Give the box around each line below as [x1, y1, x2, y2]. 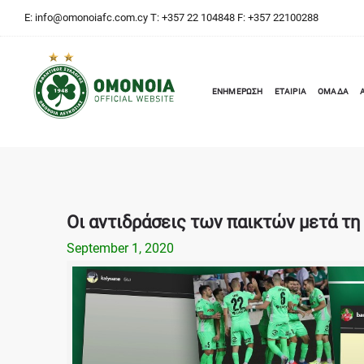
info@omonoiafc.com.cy [35, 11, 149, 24]
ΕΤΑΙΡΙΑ [274, 87, 306, 96]
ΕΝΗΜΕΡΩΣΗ [211, 87, 263, 96]
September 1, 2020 [67, 240, 174, 256]
